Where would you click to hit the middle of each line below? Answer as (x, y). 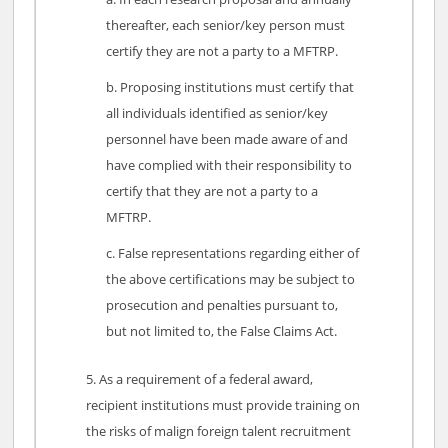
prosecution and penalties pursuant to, (222, 305)
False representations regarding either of (239, 253)
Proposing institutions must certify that (237, 87)
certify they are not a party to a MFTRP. (222, 51)
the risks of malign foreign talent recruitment (219, 431)
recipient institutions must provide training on (223, 405)
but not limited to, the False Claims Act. (222, 331)
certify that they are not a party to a (212, 191)
